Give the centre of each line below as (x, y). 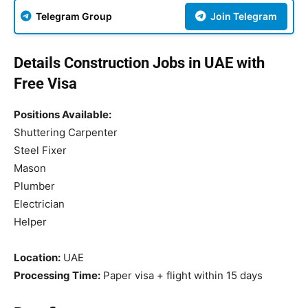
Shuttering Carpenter (66, 133)
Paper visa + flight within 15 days (181, 276)
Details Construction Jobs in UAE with (139, 63)
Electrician (39, 204)
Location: (37, 258)
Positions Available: (63, 115)
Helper (30, 222)
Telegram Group (73, 16)
